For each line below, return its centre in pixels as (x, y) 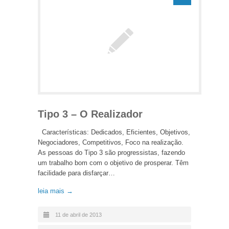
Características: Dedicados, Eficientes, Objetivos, (114, 132)
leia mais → (55, 191)
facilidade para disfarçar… (76, 173)
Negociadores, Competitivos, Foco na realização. (111, 142)
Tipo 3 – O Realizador (90, 114)
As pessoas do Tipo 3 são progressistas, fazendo (111, 152)
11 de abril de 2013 (78, 214)
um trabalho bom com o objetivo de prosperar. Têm (113, 163)
